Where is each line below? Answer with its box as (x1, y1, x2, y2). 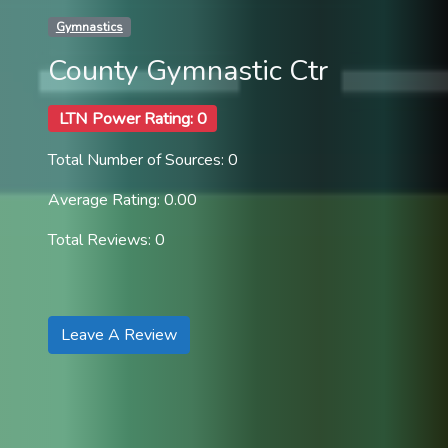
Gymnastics (55, 18, 123, 35)
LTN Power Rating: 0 (58, 107, 207, 130)
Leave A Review (61, 324, 177, 347)
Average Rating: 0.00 (48, 189, 197, 212)
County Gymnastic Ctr (48, 50, 328, 90)
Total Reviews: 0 (48, 229, 165, 252)
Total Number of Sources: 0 (48, 149, 238, 172)
